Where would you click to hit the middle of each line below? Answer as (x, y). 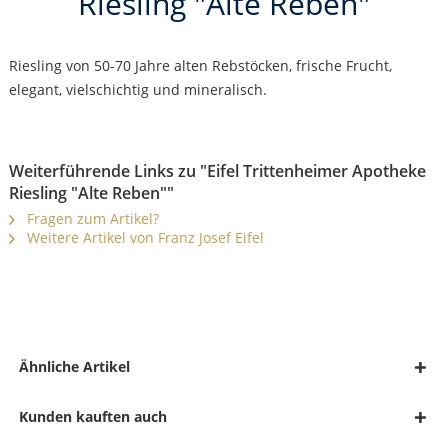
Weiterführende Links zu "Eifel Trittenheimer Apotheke (217, 171)
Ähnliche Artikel (74, 367)
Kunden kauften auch (92, 417)
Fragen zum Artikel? (90, 219)
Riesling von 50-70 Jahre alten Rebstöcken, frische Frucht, (200, 66)
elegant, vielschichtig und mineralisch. (137, 90)
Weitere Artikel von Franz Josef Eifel (143, 238)
